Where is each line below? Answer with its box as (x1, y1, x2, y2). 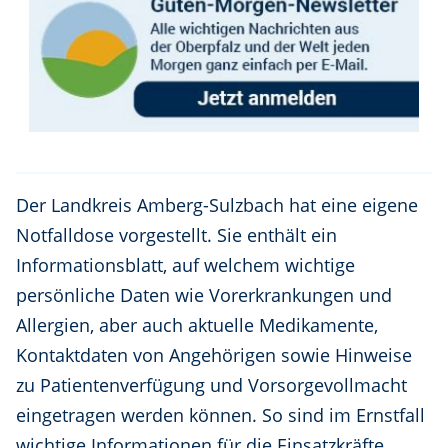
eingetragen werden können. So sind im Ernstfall (16, 403, 425, 428)
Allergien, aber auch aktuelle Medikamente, (16, 313, 378, 338)
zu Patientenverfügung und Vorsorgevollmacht (16, 373, 407, 398)
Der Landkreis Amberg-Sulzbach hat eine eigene (16, 193, 418, 218)
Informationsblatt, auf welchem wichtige (16, 253, 355, 278)
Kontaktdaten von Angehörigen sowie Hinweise (16, 343, 412, 368)
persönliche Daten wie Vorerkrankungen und (16, 283, 392, 308)
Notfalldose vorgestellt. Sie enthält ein (16, 223, 337, 248)
